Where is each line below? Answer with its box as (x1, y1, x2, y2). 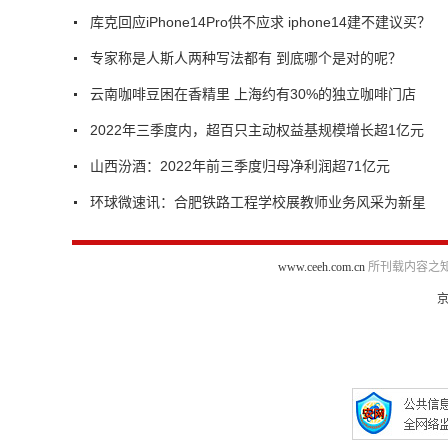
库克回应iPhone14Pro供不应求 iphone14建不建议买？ (90, 13, 431, 30)
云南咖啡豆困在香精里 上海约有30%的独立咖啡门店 (90, 85, 416, 102)
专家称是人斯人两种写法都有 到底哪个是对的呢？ (90, 49, 402, 66)
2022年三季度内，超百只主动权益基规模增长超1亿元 (90, 121, 424, 138)
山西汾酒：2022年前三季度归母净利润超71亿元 (90, 157, 390, 174)
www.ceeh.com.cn (277, 259, 365, 274)
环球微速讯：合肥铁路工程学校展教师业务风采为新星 (90, 193, 426, 210)
